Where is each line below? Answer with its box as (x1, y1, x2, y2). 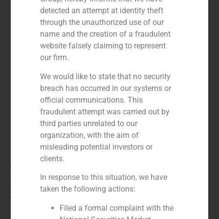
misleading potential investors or (40, 142, 153, 152)
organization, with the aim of (40, 130, 139, 140)
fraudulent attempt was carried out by (40, 107, 170, 116)
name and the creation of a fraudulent (40, 29, 171, 39)
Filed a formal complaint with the (60, 203, 174, 213)
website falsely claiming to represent (40, 41, 166, 51)
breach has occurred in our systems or (40, 83, 172, 93)
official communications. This (40, 95, 143, 105)
